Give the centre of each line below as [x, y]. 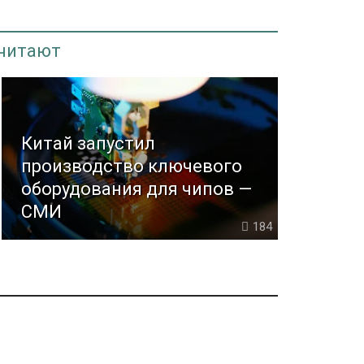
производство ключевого [132, 167]
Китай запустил [89, 144]
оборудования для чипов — [137, 189]
